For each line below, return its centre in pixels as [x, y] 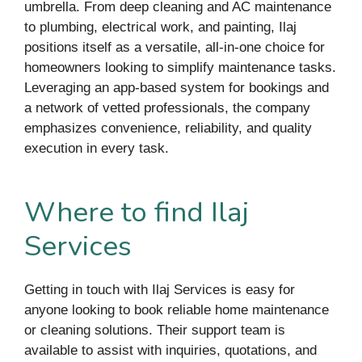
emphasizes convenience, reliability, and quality [168, 128]
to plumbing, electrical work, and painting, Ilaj [160, 27]
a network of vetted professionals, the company [167, 108]
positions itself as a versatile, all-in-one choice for [175, 47]
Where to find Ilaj [137, 212]
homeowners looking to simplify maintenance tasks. [180, 67]
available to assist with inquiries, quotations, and [170, 350]
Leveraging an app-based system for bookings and [177, 88]
